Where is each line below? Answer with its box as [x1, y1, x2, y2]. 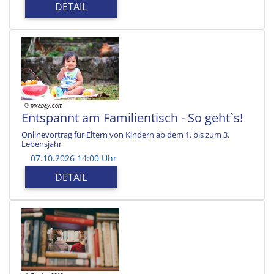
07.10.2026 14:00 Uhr [31, 152, 117, 164]
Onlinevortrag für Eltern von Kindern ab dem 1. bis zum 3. [21, 128, 229, 140]
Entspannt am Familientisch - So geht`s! [21, 109, 243, 126]
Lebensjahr [21, 138, 62, 149]
